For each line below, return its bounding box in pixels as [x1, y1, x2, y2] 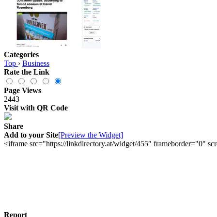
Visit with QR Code [4, 103, 68, 112]
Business [22, 59, 49, 67]
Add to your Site [4, 130, 58, 139]
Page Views [4, 86, 41, 94]
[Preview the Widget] [58, 130, 123, 139]
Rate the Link [4, 67, 49, 76]
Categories [4, 50, 39, 59]
